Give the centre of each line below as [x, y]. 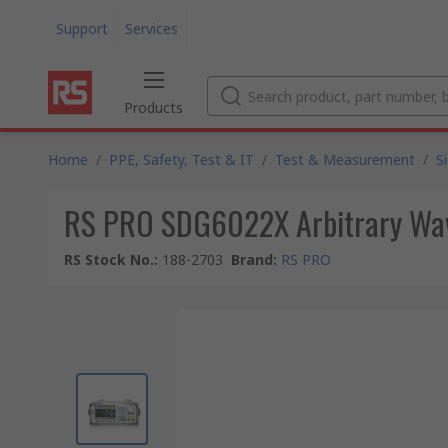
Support [82, 28]
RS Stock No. [109, 259]
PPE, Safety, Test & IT [181, 159]
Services [151, 28]
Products [153, 107]
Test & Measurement [345, 159]
